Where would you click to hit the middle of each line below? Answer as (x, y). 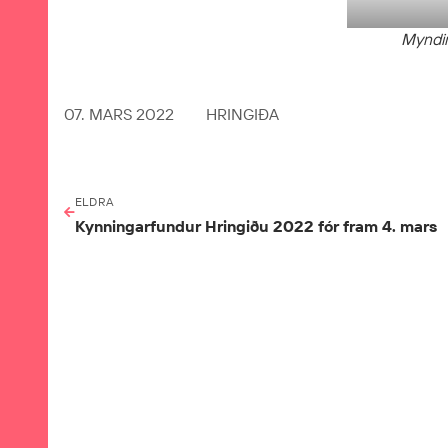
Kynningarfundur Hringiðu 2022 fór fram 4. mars (256, 225)
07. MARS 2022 (119, 113)
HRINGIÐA (242, 113)
